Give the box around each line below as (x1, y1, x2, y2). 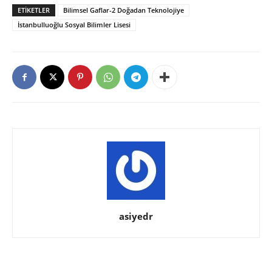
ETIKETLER (18, 5, 50, 15)
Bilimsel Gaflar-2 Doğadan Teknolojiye (63, 5, 184, 15)
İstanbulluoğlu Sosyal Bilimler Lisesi (18, 20, 131, 29)
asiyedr (119, 210, 153, 222)
